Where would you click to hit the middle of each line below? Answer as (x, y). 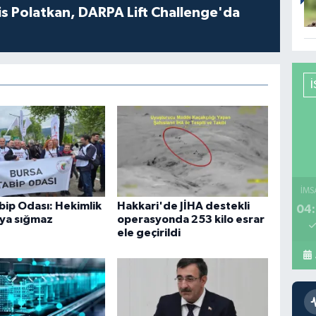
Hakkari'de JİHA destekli (184, 206)
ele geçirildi (149, 233)
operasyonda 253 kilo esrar (191, 220)
